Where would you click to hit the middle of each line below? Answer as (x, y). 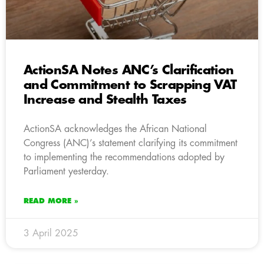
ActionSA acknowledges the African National (115, 129)
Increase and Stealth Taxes (105, 100)
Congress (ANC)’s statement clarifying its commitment (131, 143)
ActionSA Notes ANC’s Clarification (129, 70)
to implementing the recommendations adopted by (124, 157)
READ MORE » (51, 201)
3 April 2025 (51, 233)
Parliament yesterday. (66, 171)
